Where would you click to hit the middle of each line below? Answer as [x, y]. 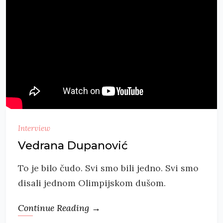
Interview [34, 128]
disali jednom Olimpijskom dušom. [92, 183]
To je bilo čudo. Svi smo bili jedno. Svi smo [108, 168]
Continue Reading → [59, 208]
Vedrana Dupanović [73, 146]
